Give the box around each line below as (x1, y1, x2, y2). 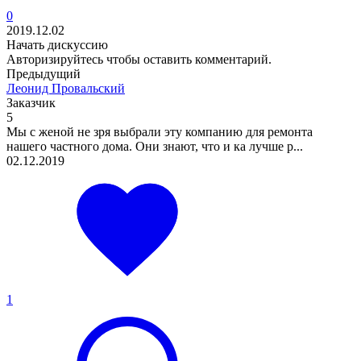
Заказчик (6, 95, 56, 110)
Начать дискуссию (6, 37, 108, 52)
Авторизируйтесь (6, 52, 103, 66)
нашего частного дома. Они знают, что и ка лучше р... (6, 139, 303, 153)
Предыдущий (6, 66, 81, 81)
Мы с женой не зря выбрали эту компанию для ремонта (6, 124, 313, 139)
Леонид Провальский (6, 81, 125, 95)
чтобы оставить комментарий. (103, 52, 272, 66)
